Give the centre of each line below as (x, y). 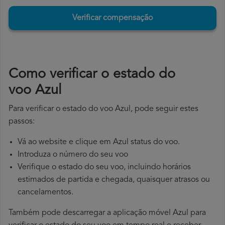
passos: (22, 122)
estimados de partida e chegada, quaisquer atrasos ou (114, 180)
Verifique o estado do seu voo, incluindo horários (104, 167)
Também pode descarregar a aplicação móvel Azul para (107, 213)
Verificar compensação (113, 18)
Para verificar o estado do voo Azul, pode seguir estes (103, 109)
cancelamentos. (45, 193)
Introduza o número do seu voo (73, 155)
